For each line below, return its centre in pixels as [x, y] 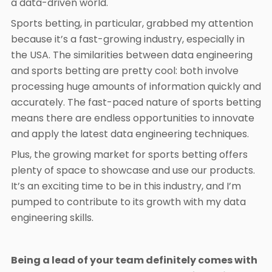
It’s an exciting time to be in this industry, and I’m [126, 186]
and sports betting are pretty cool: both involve [125, 71]
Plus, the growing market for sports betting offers [129, 155]
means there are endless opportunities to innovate [133, 118]
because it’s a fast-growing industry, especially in [128, 39]
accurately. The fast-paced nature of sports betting [136, 102]
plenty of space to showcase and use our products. [133, 170]
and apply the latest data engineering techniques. [130, 134]
